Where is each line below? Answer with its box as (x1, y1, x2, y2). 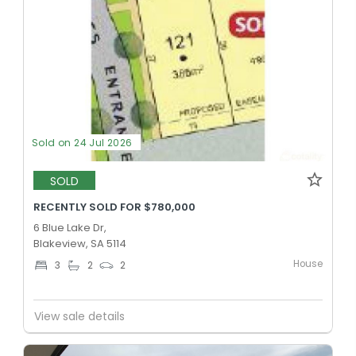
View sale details (34, 308, 125, 324)
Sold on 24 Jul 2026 (32, 136, 133, 150)
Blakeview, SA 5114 (33, 236, 126, 252)
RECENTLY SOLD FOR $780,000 (33, 199, 195, 215)
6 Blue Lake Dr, (33, 220, 106, 236)
